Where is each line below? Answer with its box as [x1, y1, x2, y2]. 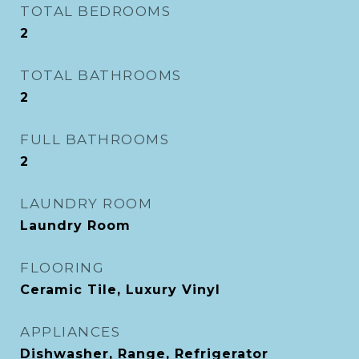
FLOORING [20, 260, 104, 276]
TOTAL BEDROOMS [20, 3, 171, 19]
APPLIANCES [20, 324, 120, 340]
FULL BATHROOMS [20, 131, 169, 147]
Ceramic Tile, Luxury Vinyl [20, 282, 220, 297]
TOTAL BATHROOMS [20, 67, 182, 83]
